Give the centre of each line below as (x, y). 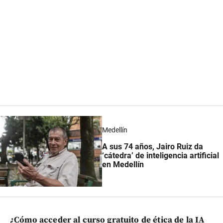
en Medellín (123, 165)
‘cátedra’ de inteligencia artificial (161, 156)
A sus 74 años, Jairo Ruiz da (153, 147)
